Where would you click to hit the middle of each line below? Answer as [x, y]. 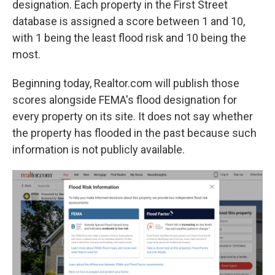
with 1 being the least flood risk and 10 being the [129, 38]
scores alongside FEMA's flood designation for [125, 100]
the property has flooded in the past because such [134, 133]
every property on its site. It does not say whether [133, 117]
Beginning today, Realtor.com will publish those [126, 83]
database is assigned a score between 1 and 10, [129, 21]
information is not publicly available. [99, 150]
